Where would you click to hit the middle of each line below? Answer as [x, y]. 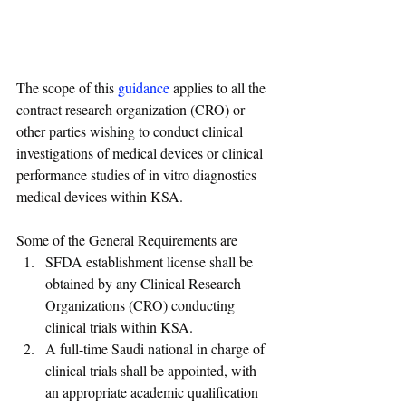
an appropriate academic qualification [154, 392]
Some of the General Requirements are [127, 240]
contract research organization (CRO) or [132, 110]
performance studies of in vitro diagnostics [138, 175]
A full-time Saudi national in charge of [157, 349]
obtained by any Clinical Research [145, 284]
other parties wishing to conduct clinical [131, 131]
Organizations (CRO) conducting [142, 305]
